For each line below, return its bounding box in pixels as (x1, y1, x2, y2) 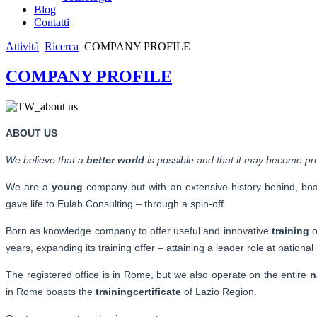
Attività (6, 40, 39, 52)
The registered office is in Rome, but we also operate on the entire (6, 268, 310, 280)
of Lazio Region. (181, 285, 257, 297)
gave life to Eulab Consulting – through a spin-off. (6, 197, 226, 209)
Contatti (34, 16, 69, 28)
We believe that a (6, 154, 86, 166)
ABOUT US (6, 127, 57, 139)
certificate (133, 285, 181, 297)
